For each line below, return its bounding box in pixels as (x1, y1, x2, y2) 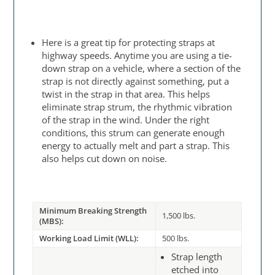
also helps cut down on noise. (42, 152, 168, 165)
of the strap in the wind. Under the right (42, 114, 210, 126)
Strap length (171, 250, 223, 263)
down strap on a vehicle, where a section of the (42, 62, 241, 75)
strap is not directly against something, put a (42, 75, 230, 88)
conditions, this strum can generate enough (42, 126, 225, 139)
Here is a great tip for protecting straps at (42, 36, 215, 49)
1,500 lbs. (162, 210, 196, 222)
